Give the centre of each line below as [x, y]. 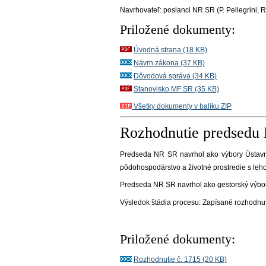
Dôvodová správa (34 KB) [175, 76]
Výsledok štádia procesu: [161, 202]
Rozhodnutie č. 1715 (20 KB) [180, 259]
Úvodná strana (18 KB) [170, 50]
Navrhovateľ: [142, 10]
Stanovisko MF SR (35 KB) [176, 89]
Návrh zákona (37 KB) [169, 63]
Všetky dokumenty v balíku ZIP [182, 107]
